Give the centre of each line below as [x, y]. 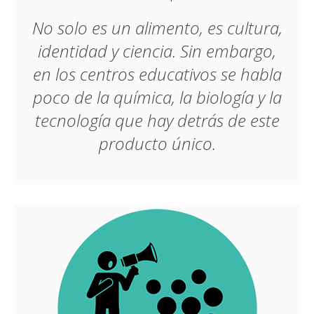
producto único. [157, 143]
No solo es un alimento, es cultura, [157, 28]
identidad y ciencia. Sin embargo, [157, 51]
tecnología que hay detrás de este [157, 120]
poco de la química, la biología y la [157, 97]
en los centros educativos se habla [157, 74]
